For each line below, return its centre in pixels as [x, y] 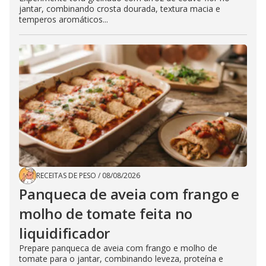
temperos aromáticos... [64, 20]
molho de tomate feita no [106, 214]
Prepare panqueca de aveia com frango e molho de [118, 248]
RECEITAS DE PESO [66, 176]
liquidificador [65, 233]
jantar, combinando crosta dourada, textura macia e [120, 9]
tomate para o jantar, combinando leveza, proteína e [121, 259]
